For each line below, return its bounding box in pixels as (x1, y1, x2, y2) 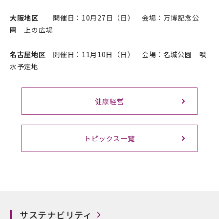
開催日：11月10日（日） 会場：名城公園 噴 (45, 49, 207, 59)
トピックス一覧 (84, 133, 135, 143)
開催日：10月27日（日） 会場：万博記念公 (38, 13, 199, 22)
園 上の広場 (10, 25, 53, 35)
